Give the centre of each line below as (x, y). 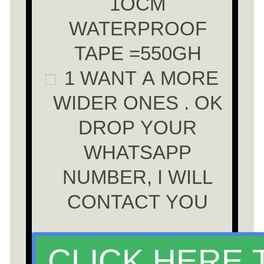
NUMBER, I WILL (138, 177)
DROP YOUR (138, 127)
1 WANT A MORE (138, 78)
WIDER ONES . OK (138, 103)
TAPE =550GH (138, 53)
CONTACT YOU (138, 202)
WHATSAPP (138, 152)
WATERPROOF (138, 28)
